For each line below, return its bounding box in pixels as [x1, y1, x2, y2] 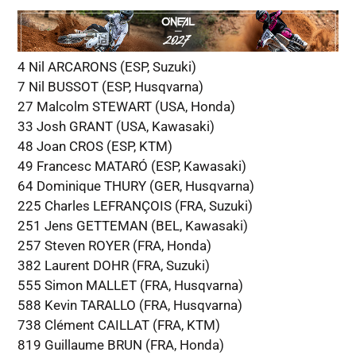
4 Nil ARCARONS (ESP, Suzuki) [17, 58, 196, 75]
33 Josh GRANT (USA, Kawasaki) [17, 118, 215, 134]
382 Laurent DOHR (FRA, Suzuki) [17, 257, 210, 273]
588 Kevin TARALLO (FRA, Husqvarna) [17, 296, 242, 313]
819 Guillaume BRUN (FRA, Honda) [17, 336, 224, 353]
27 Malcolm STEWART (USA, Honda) [17, 98, 235, 114]
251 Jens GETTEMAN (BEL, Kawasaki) [17, 217, 248, 234]
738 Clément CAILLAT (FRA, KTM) [17, 316, 220, 333]
